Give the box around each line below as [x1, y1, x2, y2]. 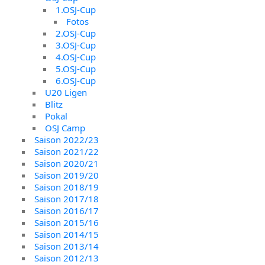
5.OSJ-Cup [56, 62, 96, 75]
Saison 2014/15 [34, 228, 99, 240]
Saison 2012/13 [34, 251, 99, 264]
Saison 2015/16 [34, 216, 99, 228]
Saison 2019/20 [34, 169, 99, 181]
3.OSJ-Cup [56, 38, 96, 51]
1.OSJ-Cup [56, 3, 96, 15]
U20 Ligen [45, 86, 88, 98]
